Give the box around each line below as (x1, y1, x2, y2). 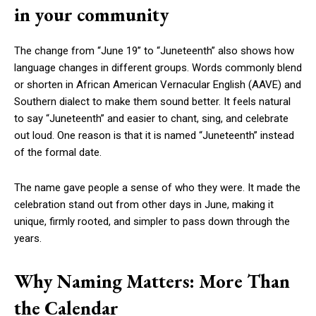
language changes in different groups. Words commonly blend (14, 61, 302, 75)
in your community (14, 2, 169, 28)
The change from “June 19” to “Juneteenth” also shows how (14, 44, 294, 58)
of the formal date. (14, 146, 102, 159)
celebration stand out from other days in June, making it (14, 198, 274, 212)
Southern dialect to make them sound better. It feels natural (14, 95, 291, 109)
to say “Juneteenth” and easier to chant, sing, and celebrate (14, 112, 288, 126)
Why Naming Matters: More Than (14, 269, 290, 294)
